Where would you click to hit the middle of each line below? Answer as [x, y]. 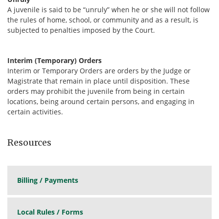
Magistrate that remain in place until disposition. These [99, 81]
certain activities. [35, 112]
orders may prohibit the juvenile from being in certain [96, 91]
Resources [29, 142]
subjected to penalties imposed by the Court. [81, 30]
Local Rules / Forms [50, 212]
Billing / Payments [48, 180]
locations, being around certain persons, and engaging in [101, 101]
